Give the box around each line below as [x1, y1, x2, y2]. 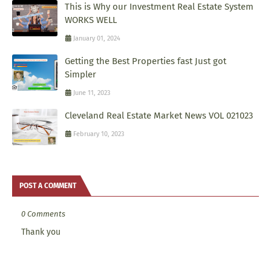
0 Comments [21, 209, 65, 219]
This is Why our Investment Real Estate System [65, 1, 253, 13]
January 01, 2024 [73, 34, 120, 43]
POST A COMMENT [19, 181, 76, 191]
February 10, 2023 [73, 130, 124, 139]
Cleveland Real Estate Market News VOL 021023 [65, 110, 253, 122]
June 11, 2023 [73, 89, 110, 97]
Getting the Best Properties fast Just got [65, 56, 226, 67]
